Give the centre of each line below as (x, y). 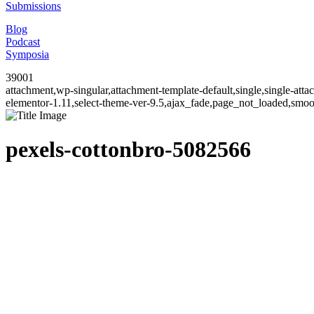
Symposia (27, 54)
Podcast (23, 42)
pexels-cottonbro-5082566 (128, 150)
